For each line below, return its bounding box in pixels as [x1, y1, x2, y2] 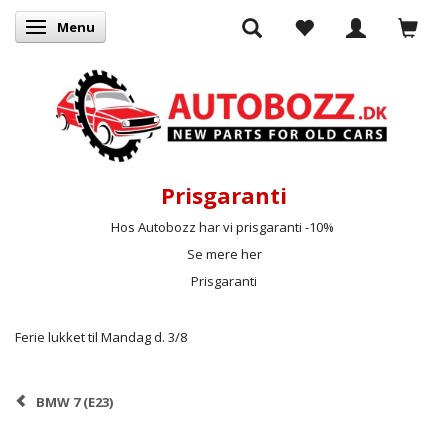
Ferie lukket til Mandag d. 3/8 [15, 327, 187, 346]
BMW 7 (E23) [36, 392, 113, 411]
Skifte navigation [39, 19, 144, 37]
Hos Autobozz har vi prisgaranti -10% [111, 217, 337, 236]
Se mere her [186, 244, 262, 263]
